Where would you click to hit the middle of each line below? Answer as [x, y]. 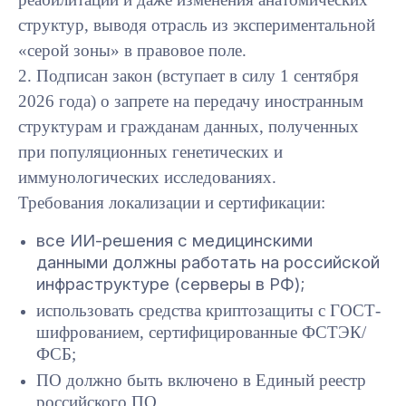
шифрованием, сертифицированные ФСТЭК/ [201, 332]
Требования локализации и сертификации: [172, 202]
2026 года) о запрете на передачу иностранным [191, 101]
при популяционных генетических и [150, 151]
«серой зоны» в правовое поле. [132, 50]
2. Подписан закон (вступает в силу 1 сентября [188, 75]
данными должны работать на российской [208, 262]
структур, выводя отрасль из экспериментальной [197, 24]
